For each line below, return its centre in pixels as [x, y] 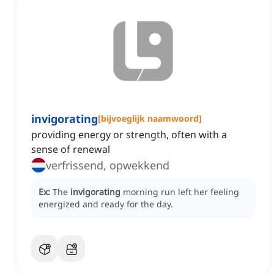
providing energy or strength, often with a [129, 135]
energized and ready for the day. [106, 204]
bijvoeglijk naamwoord [150, 119]
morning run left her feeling [181, 192]
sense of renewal [71, 150]
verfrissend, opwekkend [108, 165]
